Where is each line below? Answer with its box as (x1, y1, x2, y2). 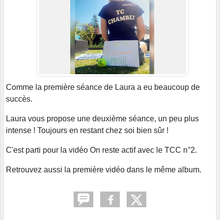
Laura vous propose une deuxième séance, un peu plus (6, 114, 199, 123)
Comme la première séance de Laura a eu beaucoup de (6, 82, 200, 91)
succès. (6, 94, 32, 103)
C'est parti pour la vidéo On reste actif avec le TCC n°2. (6, 145, 197, 154)
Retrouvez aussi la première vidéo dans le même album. (6, 165, 201, 174)
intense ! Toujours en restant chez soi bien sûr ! (6, 126, 168, 135)
